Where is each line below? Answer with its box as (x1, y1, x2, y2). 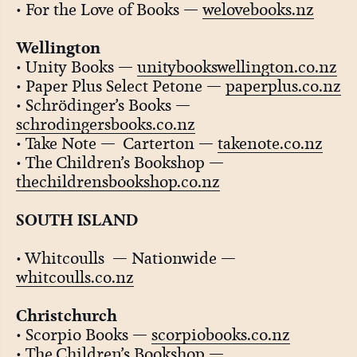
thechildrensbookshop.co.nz (15, 171, 220, 192)
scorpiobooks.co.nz (151, 324, 290, 345)
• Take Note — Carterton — (15, 132, 218, 154)
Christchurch (15, 304, 117, 327)
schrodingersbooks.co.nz (15, 113, 195, 135)
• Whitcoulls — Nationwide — (15, 247, 236, 269)
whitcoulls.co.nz (15, 266, 134, 288)
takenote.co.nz (217, 132, 323, 154)
